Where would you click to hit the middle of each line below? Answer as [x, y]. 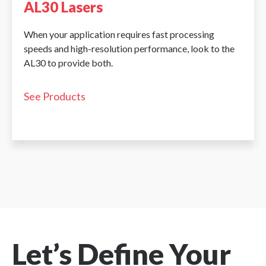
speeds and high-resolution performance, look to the [129, 49]
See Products [55, 96]
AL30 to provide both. [68, 63]
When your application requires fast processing [119, 34]
